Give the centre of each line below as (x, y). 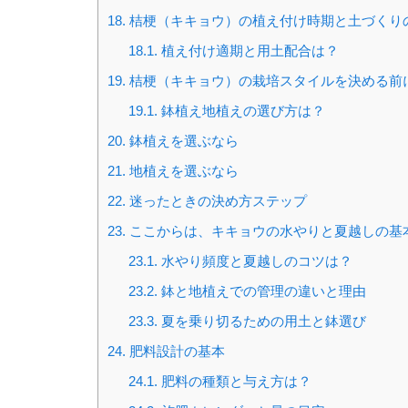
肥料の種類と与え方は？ (234, 382)
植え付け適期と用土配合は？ (248, 51)
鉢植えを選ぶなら (182, 141)
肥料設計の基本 (175, 352)
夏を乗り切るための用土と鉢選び (261, 321)
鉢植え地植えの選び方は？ (241, 111)
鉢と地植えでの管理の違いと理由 (261, 291)
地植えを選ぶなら (182, 171)
